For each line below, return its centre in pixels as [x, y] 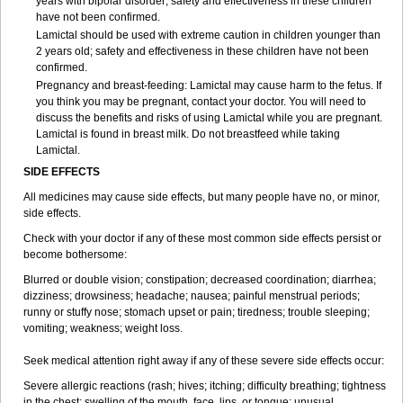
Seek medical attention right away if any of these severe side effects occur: [204, 361]
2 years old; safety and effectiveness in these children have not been [202, 51]
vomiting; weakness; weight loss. [103, 328]
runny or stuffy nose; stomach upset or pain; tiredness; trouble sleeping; [197, 312]
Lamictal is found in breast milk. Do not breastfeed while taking [188, 134]
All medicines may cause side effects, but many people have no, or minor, [201, 197]
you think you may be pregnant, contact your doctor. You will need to [201, 102]
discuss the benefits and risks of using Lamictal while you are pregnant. [209, 118]
